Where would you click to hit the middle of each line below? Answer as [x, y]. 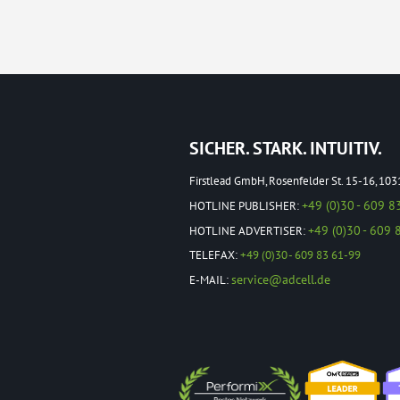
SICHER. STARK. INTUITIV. [286, 148]
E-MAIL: [210, 280]
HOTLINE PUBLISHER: [246, 206]
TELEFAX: [215, 255]
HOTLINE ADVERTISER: [249, 231]
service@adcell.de [281, 279]
